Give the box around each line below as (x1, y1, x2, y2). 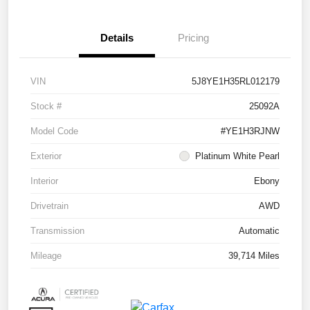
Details (100, 31, 134, 44)
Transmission (30, 225, 84, 236)
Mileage (30, 250, 62, 261)
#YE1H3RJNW (221, 125, 280, 136)
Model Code (30, 125, 78, 136)
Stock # (30, 100, 62, 111)
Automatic (239, 225, 280, 236)
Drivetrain (30, 200, 69, 211)
